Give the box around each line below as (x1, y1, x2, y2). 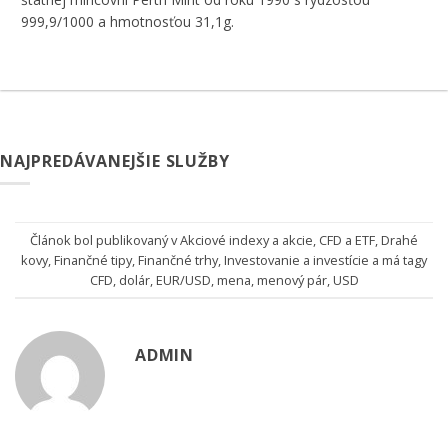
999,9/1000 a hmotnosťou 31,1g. (20, 12, 234, 32)
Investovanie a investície (224, 250, 369, 269)
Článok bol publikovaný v (30, 230, 180, 249)
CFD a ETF (319, 230, 375, 249)
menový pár (256, 270, 327, 289)
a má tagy (369, 250, 427, 269)
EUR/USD (155, 270, 211, 289)
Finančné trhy (138, 250, 218, 269)
